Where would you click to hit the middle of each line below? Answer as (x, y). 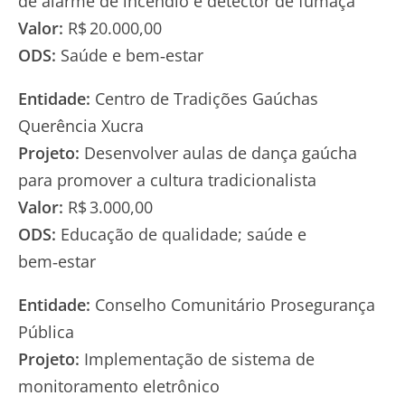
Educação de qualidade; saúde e (181, 234)
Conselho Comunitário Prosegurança (233, 304)
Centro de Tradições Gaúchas (204, 98)
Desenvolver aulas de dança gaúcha (218, 152)
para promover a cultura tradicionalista (167, 179)
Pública (46, 331)
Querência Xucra (81, 125)
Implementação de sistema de (197, 358)
